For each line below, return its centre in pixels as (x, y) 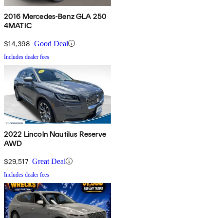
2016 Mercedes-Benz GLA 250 (55, 16)
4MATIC (18, 25)
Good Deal (51, 43)
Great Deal (49, 161)
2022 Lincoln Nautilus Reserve (55, 134)
